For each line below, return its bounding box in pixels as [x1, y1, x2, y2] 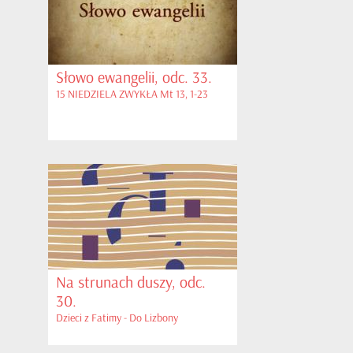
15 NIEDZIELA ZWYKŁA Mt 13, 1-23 [56, 87, 208, 101]
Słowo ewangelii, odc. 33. [56, 68, 212, 87]
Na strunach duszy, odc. [56, 273, 206, 292]
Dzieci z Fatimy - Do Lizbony [56, 311, 178, 325]
